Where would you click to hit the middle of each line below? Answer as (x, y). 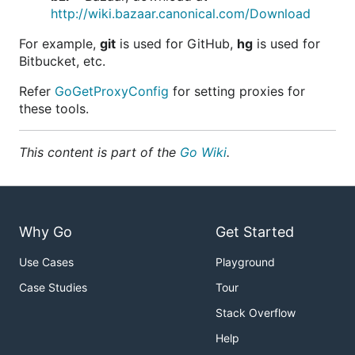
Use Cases (46, 262)
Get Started (255, 232)
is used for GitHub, (176, 44)
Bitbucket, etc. (62, 61)
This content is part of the (99, 152)
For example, (59, 44)
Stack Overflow (256, 313)
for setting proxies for (237, 91)
